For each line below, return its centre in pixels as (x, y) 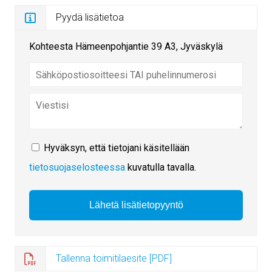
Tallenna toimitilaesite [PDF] (114, 259)
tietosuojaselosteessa (77, 168)
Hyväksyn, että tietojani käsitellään (117, 148)
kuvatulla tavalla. (161, 168)
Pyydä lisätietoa (90, 18)
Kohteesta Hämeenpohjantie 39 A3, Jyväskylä (126, 47)
